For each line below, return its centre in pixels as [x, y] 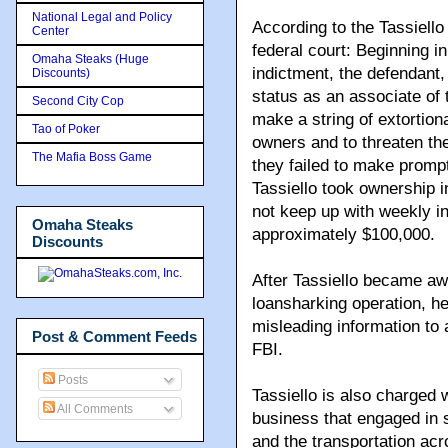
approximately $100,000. [343, 235]
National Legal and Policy [102, 16]
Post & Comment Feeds [114, 336]
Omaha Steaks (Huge [90, 58]
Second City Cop [78, 100]
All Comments [94, 408]
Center [50, 30]
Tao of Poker [66, 128]
